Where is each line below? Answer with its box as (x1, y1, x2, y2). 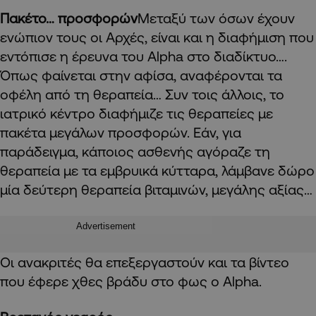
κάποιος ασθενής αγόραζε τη (78, 142, 270, 159)
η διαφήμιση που (206, 28, 314, 45)
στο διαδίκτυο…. (183, 47, 287, 64)
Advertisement (76, 220, 135, 231)
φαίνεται (42, 66, 96, 83)
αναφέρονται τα (176, 66, 282, 83)
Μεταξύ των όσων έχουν (138, 9, 295, 26)
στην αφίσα (96, 66, 174, 83)
